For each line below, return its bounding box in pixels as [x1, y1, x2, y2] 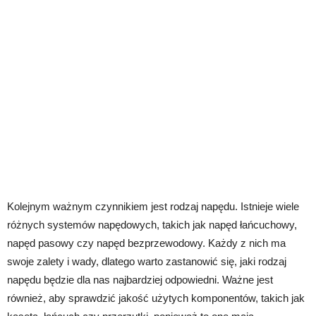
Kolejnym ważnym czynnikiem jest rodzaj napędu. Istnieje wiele [7, 200, 299, 213]
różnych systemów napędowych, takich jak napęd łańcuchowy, [7, 219, 297, 231]
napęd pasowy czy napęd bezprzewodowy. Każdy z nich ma [7, 237, 286, 250]
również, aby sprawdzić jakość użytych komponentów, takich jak [7, 292, 305, 305]
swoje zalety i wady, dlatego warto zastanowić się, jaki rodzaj [7, 255, 286, 268]
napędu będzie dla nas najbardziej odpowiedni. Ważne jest [7, 274, 273, 286]
